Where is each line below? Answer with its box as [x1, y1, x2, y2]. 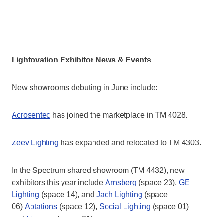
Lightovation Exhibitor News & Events [12, 56, 151, 64]
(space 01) [151, 202, 189, 211]
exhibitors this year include [12, 178, 105, 187]
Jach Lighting [94, 190, 142, 199]
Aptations [25, 202, 57, 211]
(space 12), [57, 202, 99, 211]
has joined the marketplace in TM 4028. [50, 111, 187, 120]
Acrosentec [12, 111, 50, 120]
